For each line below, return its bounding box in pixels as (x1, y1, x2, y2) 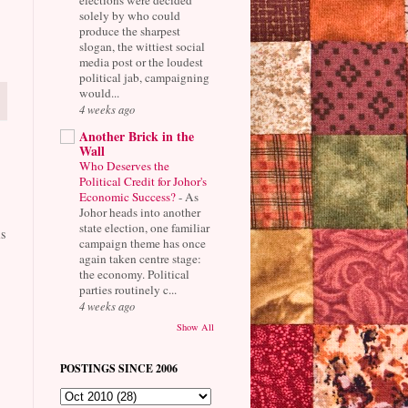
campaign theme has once (78, 234, 206, 251)
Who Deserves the (78, 157, 169, 174)
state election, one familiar (78, 219, 209, 236)
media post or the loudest (78, 53, 203, 70)
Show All (176, 321, 214, 333)
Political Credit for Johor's (78, 172, 207, 189)
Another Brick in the (78, 126, 194, 146)
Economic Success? (78, 188, 178, 205)
